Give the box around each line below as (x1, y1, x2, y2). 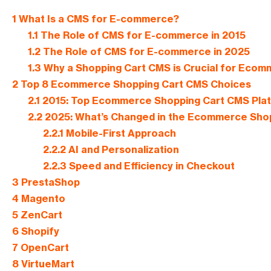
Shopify (19, 225, 59, 238)
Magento (19, 192, 65, 205)
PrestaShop (19, 176, 80, 189)
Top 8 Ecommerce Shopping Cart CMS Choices (18, 78, 251, 91)
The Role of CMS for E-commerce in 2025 (40, 45, 250, 58)
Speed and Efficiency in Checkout (67, 160, 235, 172)
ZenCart (18, 209, 62, 221)
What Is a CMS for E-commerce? (16, 13, 179, 25)
